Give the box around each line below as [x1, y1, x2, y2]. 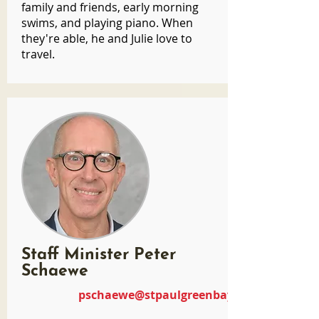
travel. [21, 46, 55, 62]
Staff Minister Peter [21, 247, 176, 263]
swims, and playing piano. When [21, 15, 193, 31]
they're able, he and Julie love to [21, 31, 192, 46]
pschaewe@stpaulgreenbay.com [78, 287, 261, 303]
